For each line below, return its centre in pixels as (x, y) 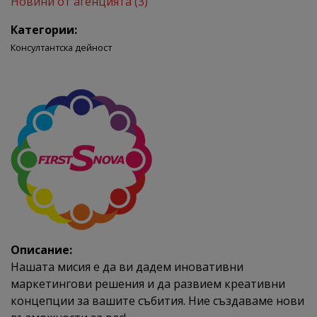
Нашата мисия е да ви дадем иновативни (127, 266)
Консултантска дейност (61, 47)
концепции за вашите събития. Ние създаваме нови (157, 300)
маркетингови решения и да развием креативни (148, 283)
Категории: (44, 29)
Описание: (41, 249)
